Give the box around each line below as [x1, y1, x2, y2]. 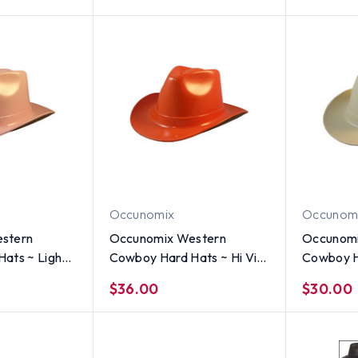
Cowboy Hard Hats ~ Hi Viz [109, 249, 231, 265]
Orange [109, 268, 153, 284]
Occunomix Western [109, 229, 226, 246]
